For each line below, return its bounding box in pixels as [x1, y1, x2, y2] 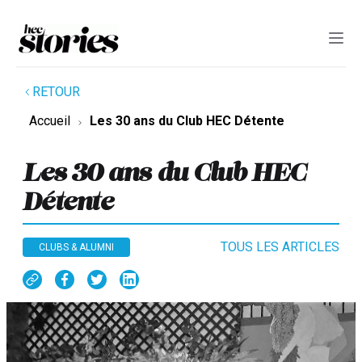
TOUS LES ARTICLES [221, 239, 339, 255]
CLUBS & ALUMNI [39, 242, 114, 254]
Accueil [29, 113, 70, 129]
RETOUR [32, 84, 80, 100]
